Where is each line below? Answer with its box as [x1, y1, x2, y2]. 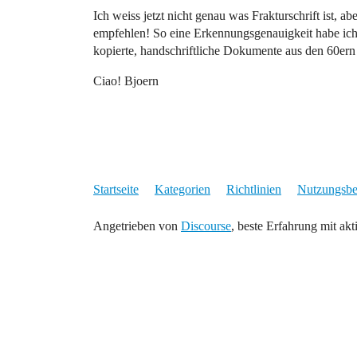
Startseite [93, 182, 139, 196]
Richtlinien [226, 182, 281, 196]
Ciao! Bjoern [93, 74, 159, 88]
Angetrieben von [93, 219, 181, 233]
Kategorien [155, 182, 210, 196]
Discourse [181, 219, 231, 233]
